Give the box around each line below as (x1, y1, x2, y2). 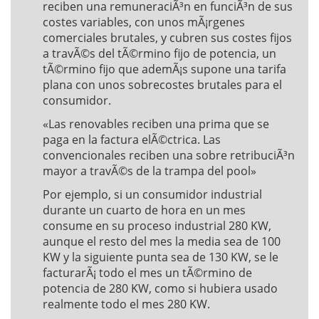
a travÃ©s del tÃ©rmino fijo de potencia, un (43, 46, 276, 61)
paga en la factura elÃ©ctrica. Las (43, 132, 221, 147)
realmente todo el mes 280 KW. (43, 296, 210, 312)
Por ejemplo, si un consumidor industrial (43, 187, 262, 202)
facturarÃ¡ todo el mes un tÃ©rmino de (43, 265, 252, 281)
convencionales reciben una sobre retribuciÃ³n (43, 147, 295, 163)
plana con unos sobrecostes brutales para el (43, 77, 282, 93)
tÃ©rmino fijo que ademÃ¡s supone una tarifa (43, 61, 286, 77)
